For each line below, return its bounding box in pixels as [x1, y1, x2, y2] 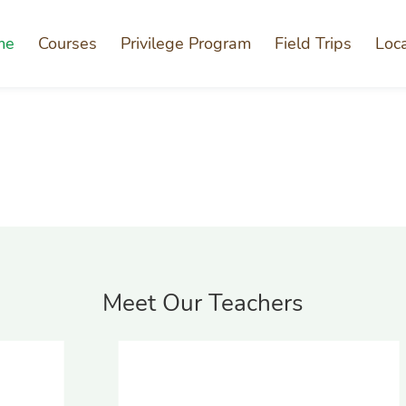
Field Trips [275, 33, 352, 54]
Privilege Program [121, 33, 251, 54]
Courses [38, 33, 97, 54]
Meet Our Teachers [102, 287, 304, 319]
